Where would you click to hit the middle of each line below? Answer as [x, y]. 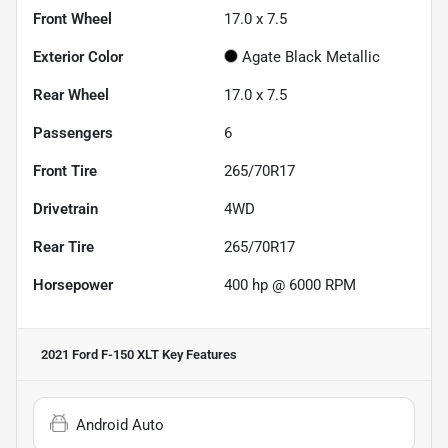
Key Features [198, 354]
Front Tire [65, 170]
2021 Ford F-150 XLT [100, 354]
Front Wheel [72, 18]
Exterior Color [78, 56]
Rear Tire [63, 246]
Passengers [73, 132]
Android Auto [120, 424]
